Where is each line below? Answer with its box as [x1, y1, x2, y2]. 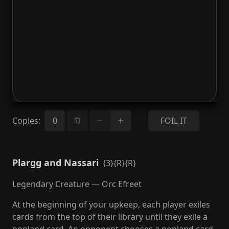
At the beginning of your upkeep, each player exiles [12, 199, 210, 210]
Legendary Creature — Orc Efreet [12, 178, 142, 190]
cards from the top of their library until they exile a [12, 211, 208, 222]
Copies [12, 115, 38, 126]
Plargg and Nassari [12, 156, 99, 169]
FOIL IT [160, 115, 187, 126]
